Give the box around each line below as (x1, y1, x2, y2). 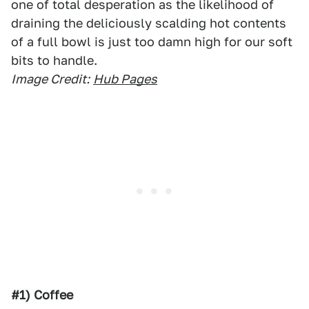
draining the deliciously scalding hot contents (11, 16, 286, 30)
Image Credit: (11, 72, 90, 86)
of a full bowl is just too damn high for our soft (11, 34, 292, 49)
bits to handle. (11, 53, 97, 68)
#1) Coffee (11, 288, 73, 302)
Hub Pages (93, 72, 157, 86)
